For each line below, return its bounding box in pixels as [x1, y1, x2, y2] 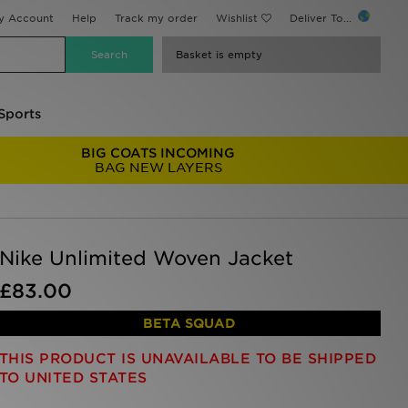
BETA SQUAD [143, 316, 237, 331]
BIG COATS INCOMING [81, 146, 236, 160]
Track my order [115, 12, 198, 25]
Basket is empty [176, 48, 262, 61]
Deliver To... [290, 12, 355, 25]
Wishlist [216, 12, 258, 25]
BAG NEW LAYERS [94, 160, 222, 175]
